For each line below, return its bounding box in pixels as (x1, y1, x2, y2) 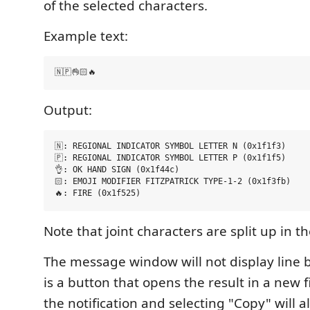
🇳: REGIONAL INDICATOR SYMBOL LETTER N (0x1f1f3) (55, 141, 286, 152)
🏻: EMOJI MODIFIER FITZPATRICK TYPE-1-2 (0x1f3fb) (55, 176, 291, 187)
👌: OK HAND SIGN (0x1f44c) (55, 165, 179, 175)
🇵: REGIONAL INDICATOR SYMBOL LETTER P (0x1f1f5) (55, 153, 286, 163)
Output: (44, 100, 92, 119)
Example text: (44, 26, 128, 45)
